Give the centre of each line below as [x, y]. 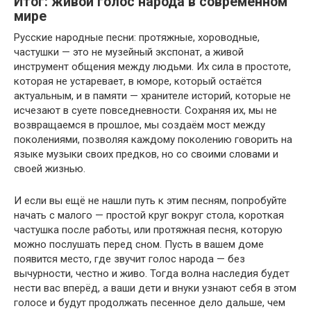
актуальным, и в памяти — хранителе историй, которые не [152, 95]
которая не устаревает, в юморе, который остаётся [138, 81]
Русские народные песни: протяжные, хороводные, [137, 37]
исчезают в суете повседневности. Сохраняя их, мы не [145, 110]
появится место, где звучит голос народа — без [129, 259]
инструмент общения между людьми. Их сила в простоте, [152, 66]
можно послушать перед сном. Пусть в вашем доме [139, 244]
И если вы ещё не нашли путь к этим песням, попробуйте [150, 200]
